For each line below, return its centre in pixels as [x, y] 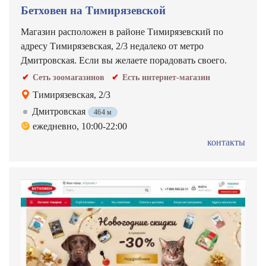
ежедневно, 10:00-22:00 [80, 126]
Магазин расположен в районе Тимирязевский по [122, 32]
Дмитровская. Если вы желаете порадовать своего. [124, 60]
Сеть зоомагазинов [69, 77]
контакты [226, 142]
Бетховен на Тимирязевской [93, 10]
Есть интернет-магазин [166, 77]
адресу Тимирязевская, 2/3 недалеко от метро [112, 46]
